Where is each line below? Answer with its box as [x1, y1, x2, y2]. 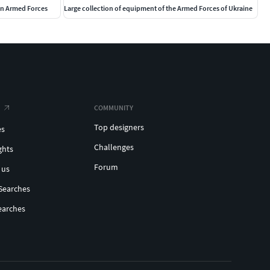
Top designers [94, 121, 144, 133]
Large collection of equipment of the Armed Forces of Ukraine [64, 3, 253, 13]
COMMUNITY [94, 102, 133, 112]
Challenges [94, 141, 134, 152]
